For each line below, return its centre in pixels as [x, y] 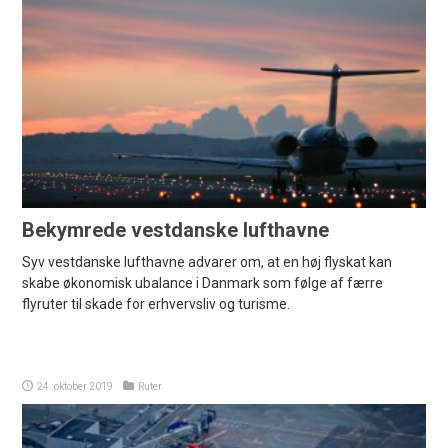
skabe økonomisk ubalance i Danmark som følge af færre [203, 282]
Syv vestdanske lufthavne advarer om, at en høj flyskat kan [207, 261]
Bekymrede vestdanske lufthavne [176, 229]
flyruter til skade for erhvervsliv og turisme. [156, 303]
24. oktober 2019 [75, 386]
